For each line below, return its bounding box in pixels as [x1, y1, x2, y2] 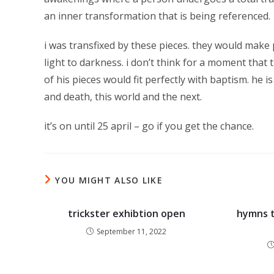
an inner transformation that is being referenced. [44, 9, 270, 23]
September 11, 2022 [97, 226, 167, 237]
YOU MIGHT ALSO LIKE [55, 174, 163, 186]
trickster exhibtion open [67, 207, 185, 220]
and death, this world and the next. [44, 90, 202, 103]
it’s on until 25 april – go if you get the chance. [44, 119, 254, 133]
